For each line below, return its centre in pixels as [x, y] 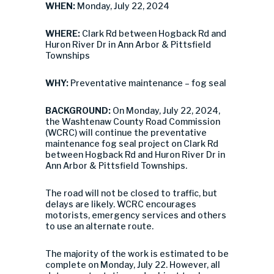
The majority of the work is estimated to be [137, 254]
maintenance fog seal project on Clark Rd [132, 143]
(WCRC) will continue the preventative [126, 132]
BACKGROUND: [79, 110]
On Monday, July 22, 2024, [166, 110]
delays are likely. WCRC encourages [121, 204]
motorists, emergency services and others [136, 215]
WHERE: [64, 33]
